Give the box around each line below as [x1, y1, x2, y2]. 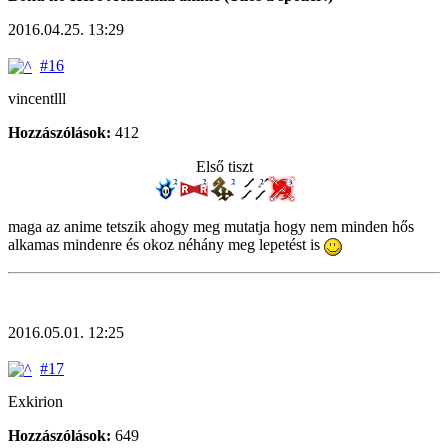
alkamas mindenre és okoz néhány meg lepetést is [8, 236, 324, 254]
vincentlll [8, 90, 66, 108]
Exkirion [8, 392, 63, 410]
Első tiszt [195, 158, 253, 176]
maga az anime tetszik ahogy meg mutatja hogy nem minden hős [8, 218, 414, 236]
